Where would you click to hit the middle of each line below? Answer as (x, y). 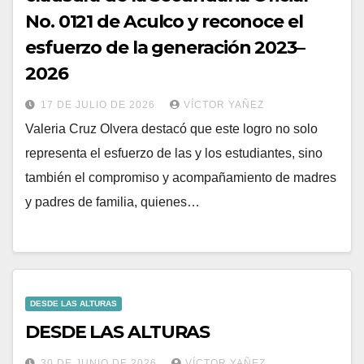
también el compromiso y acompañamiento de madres (181, 178)
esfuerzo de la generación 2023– (165, 48)
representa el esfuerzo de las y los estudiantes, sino (174, 154)
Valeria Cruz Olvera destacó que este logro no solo (171, 129)
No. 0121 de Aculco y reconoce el (164, 22)
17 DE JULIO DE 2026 (100, 105)
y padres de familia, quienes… (113, 202)
